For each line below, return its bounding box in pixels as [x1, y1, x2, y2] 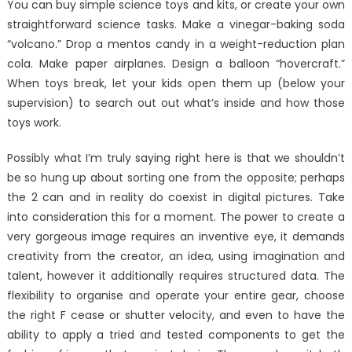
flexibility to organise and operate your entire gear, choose [6, 287, 346, 303]
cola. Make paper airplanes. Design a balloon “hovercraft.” [6, 55, 346, 71]
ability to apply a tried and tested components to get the [6, 326, 346, 343]
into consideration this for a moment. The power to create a [6, 208, 346, 225]
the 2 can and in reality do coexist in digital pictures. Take [6, 189, 346, 205]
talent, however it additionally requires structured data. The [6, 267, 346, 284]
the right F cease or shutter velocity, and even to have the [6, 306, 346, 323]
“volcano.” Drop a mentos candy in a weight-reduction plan [6, 35, 346, 52]
